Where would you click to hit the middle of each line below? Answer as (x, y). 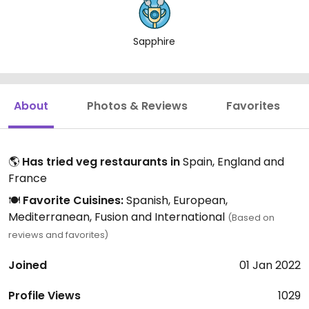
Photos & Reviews (137, 106)
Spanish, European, (176, 200)
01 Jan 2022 (270, 265)
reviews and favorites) (58, 235)
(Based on (251, 218)
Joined (28, 265)
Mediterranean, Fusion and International (118, 217)
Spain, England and (232, 162)
